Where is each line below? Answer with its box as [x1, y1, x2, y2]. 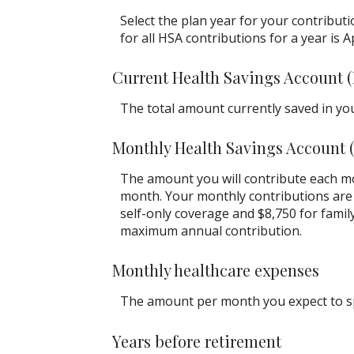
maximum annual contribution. [120, 222, 302, 240]
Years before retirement [112, 330, 281, 352]
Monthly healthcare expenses [112, 259, 319, 281]
